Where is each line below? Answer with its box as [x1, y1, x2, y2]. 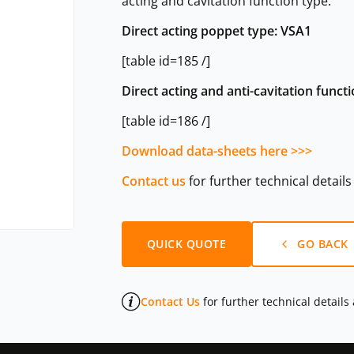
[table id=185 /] [121, 51, 210, 70]
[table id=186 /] [121, 111, 210, 130]
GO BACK [297, 235, 348, 251]
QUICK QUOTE [146, 235, 227, 251]
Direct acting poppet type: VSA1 [121, 21, 311, 40]
